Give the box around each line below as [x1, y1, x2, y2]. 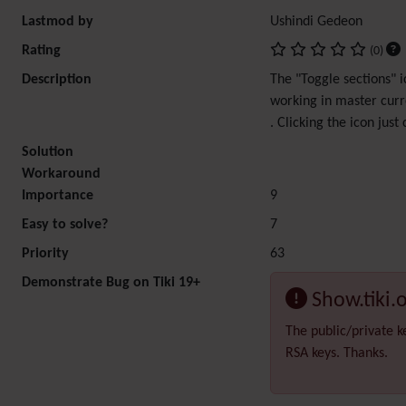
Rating [22, 43, 61, 58]
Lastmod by [22, 14, 93, 29]
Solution [22, 145, 73, 159]
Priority [22, 246, 69, 261]
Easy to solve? [22, 217, 108, 232]
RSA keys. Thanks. [285, 346, 388, 361]
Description [22, 72, 92, 87]
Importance [22, 188, 93, 203]
